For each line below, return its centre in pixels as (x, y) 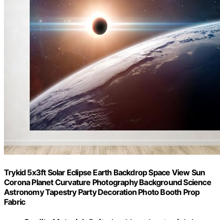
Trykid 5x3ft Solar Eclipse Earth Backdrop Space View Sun (105, 172)
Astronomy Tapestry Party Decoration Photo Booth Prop (102, 192)
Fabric (15, 202)
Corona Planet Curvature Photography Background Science (108, 182)
